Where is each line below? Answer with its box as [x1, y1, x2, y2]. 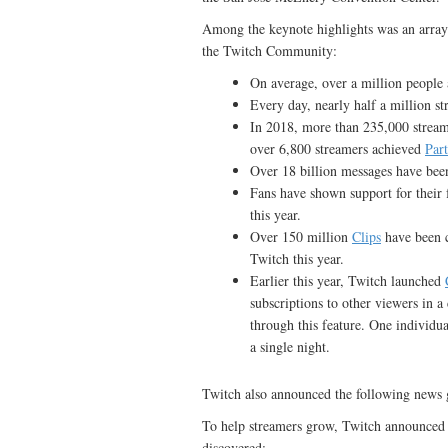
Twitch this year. [250, 249, 344, 268]
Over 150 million [250, 227, 352, 246]
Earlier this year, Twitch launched [250, 271, 445, 290]
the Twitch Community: [202, 41, 337, 60]
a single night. [250, 337, 330, 356]
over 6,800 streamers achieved [250, 139, 425, 158]
